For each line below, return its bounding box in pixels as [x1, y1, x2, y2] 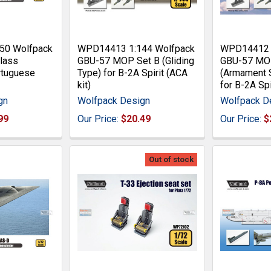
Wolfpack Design [77, 94, 151, 106]
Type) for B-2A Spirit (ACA [77, 67, 188, 79]
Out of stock [148, 154, 194, 164]
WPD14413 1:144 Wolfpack [77, 42, 195, 54]
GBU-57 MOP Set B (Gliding [77, 54, 195, 67]
